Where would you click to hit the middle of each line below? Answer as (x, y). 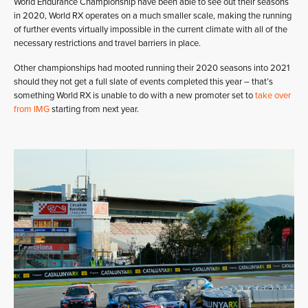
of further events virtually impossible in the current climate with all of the (151, 30)
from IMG (32, 109)
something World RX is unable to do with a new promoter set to (134, 96)
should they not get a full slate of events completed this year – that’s (143, 82)
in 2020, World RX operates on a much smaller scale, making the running (153, 16)
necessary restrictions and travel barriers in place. (107, 43)
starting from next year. (94, 109)
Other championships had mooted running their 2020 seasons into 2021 (152, 68)
